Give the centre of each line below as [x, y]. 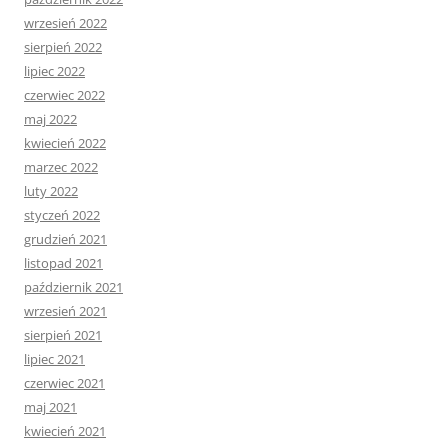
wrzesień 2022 [65, 23]
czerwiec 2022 [64, 95]
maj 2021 [50, 407]
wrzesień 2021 [65, 311]
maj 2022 [50, 119]
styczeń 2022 [62, 215]
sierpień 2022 [63, 47]
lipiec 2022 [54, 71]
